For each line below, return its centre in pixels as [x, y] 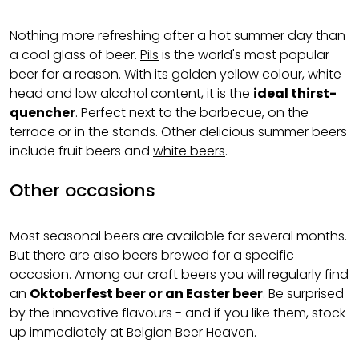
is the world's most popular [244, 55]
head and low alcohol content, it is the [131, 93]
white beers [189, 151]
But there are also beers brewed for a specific [152, 255]
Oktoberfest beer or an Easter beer [146, 294]
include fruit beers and [81, 151]
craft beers [182, 274]
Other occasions [83, 190]
